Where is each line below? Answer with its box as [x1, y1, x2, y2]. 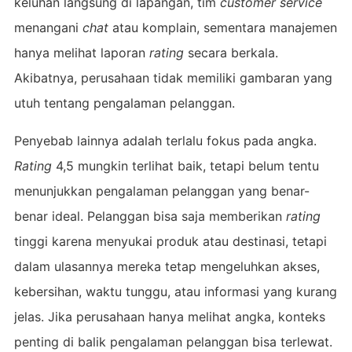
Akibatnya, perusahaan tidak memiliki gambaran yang [13, 69, 332, 86]
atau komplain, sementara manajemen [108, 19, 337, 35]
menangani [13, 19, 82, 35]
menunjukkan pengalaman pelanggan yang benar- [13, 182, 310, 199]
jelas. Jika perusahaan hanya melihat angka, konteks [13, 308, 325, 324]
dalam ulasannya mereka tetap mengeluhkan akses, [13, 258, 320, 274]
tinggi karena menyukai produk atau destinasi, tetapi [13, 233, 327, 249]
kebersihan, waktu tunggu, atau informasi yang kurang [13, 283, 337, 299]
